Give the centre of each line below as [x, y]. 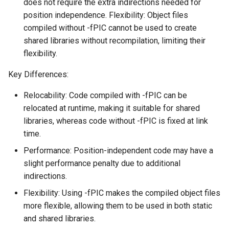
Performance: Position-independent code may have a [118, 150]
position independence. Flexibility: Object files [106, 15]
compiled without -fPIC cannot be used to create [110, 28]
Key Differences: [38, 74]
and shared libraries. [60, 218]
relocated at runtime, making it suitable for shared [112, 108]
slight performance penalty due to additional [102, 163]
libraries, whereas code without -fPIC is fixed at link [116, 121]
